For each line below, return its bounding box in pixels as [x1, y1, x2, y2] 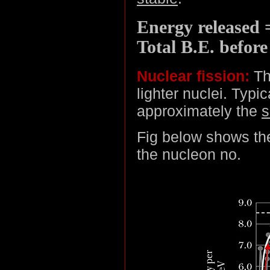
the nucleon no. [137, 145, 241, 163]
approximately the [137, 102, 262, 119]
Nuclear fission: [137, 67, 250, 84]
